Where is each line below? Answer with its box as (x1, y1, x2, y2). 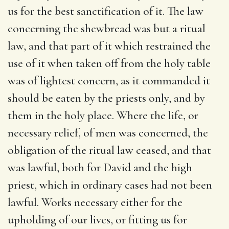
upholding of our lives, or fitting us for (8, 212, 187, 227)
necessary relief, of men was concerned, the (8, 125, 208, 140)
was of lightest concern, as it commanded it (8, 73, 210, 88)
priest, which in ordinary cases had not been (8, 177, 212, 192)
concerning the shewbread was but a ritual (8, 21, 205, 36)
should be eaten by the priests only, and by (8, 90, 205, 105)
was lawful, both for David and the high (8, 160, 192, 175)
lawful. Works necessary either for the (8, 195, 182, 210)
